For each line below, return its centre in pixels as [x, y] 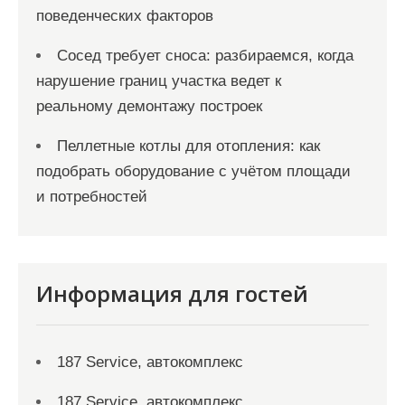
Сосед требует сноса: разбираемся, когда [205, 56]
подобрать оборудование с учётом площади [193, 171]
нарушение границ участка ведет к [159, 81]
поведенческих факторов [125, 16]
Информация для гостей [172, 293]
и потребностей [92, 197]
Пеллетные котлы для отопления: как [188, 146]
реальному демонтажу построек [149, 106]
